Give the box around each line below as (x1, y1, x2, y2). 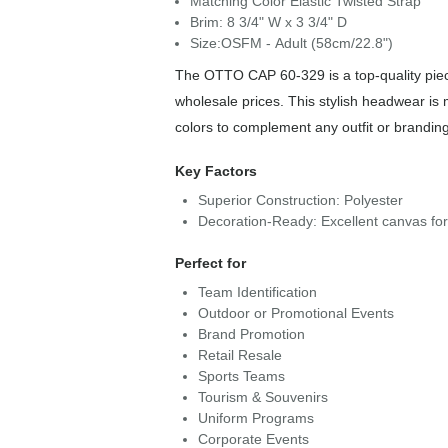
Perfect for (174, 255, 246, 271)
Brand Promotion (197, 326, 305, 342)
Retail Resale (197, 347, 282, 363)
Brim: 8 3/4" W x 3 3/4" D (189, 14, 347, 30)
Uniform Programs (197, 410, 314, 426)
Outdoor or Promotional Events (197, 305, 394, 321)
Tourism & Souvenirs (197, 389, 328, 405)
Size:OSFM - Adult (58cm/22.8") (189, 35, 393, 51)
